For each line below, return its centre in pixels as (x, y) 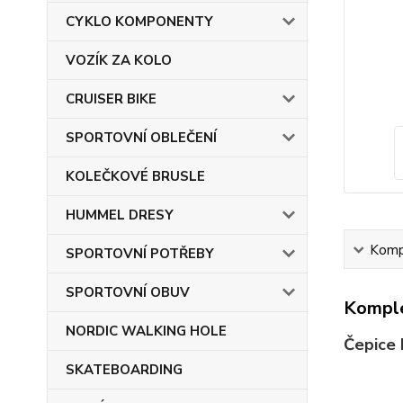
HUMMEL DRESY (120, 215)
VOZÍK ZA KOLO (119, 60)
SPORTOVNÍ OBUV (128, 292)
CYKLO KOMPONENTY (139, 22)
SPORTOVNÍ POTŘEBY (140, 254)
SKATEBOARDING (124, 370)
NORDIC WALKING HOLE (146, 331)
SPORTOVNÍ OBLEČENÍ (141, 138)
